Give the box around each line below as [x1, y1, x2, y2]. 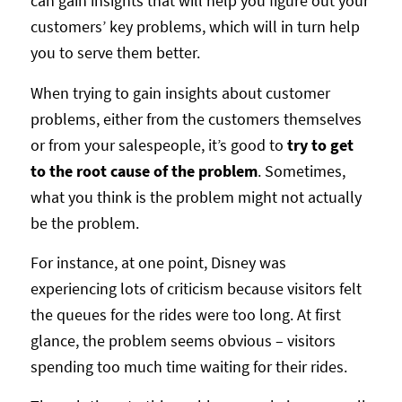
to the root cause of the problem [30, 160, 258, 181]
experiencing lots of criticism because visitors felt [30, 277, 362, 299]
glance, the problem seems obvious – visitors [30, 329, 336, 351]
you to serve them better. [30, 42, 200, 64]
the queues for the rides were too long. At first [30, 303, 341, 325]
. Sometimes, [257, 160, 345, 181]
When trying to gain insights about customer [30, 82, 330, 103]
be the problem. [30, 212, 139, 233]
